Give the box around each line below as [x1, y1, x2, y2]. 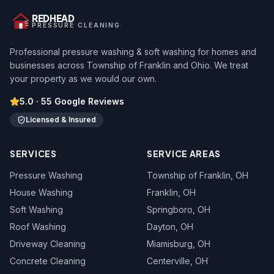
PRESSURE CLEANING [32, 21, 121, 29]
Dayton [147, 221, 176, 232]
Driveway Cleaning [10, 239, 86, 249]
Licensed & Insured [26, 115, 96, 124]
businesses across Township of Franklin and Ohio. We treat [10, 60, 248, 70]
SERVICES [10, 148, 57, 159]
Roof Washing [10, 221, 66, 232]
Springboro [147, 204, 193, 215]
